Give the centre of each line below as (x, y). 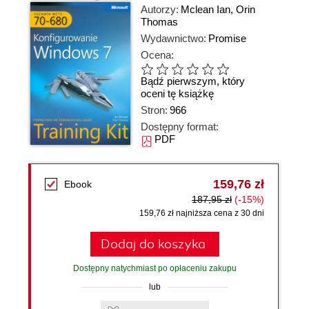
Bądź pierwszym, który (193, 81)
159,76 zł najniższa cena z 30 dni (202, 213)
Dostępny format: (180, 127)
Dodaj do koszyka (153, 244)
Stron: (154, 110)
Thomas (159, 22)
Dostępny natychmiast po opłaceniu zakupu (154, 268)
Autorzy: (160, 9)
